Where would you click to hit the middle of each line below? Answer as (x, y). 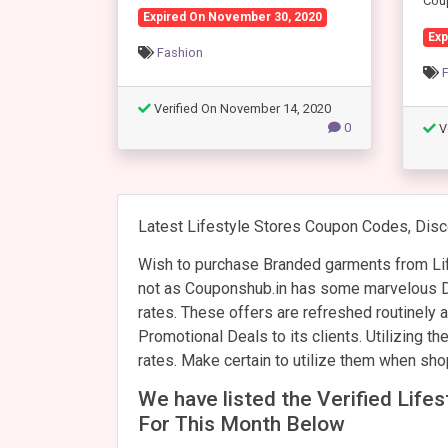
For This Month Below (241, 423)
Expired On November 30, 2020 (232, 16)
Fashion (180, 53)
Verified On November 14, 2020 (241, 109)
